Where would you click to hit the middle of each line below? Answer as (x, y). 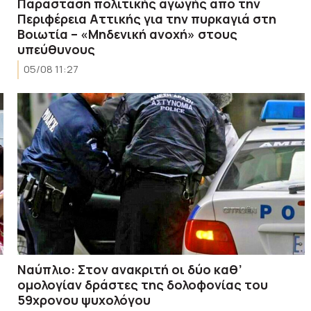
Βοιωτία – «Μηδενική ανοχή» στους (128, 34)
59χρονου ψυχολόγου (84, 300)
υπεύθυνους (57, 49)
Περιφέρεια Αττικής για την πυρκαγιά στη (147, 18)
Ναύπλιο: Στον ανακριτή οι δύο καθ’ (130, 269)
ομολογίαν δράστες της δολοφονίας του (143, 284)
